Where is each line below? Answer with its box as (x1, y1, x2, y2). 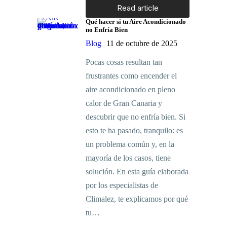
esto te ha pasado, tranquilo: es (86, 126, 183, 135)
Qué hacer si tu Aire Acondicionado (86, 18, 186, 26)
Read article (117, 3, 159, 13)
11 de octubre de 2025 (106, 39, 177, 48)
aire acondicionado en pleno (86, 85, 175, 94)
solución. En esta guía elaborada (86, 167, 188, 176)
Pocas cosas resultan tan (86, 58, 162, 67)
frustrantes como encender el (86, 71, 177, 81)
